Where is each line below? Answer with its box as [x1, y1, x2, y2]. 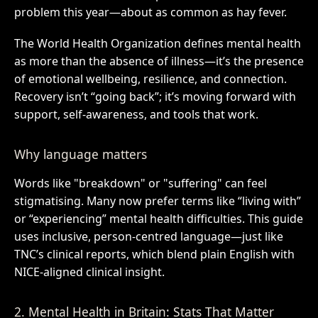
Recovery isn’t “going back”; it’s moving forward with [13, 88, 296, 104]
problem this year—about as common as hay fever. [13, 4, 287, 20]
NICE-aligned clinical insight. [13, 263, 165, 280]
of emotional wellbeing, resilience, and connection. [13, 70, 287, 87]
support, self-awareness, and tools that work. [13, 106, 258, 122]
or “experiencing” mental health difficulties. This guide [13, 210, 303, 226]
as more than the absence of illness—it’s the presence [13, 53, 304, 69]
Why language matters [13, 146, 147, 163]
